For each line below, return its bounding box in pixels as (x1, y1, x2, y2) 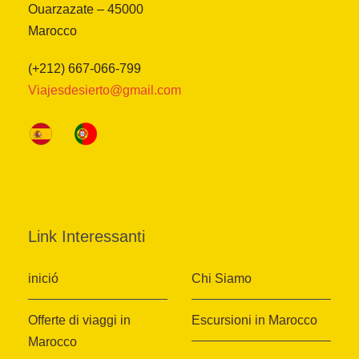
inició (28, 272, 58, 286)
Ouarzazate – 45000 (28, 2, 143, 17)
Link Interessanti (28, 228, 145, 246)
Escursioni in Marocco (192, 313, 318, 328)
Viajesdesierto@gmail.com (28, 83, 181, 98)
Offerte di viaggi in (28, 313, 131, 328)
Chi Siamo (192, 272, 252, 286)
